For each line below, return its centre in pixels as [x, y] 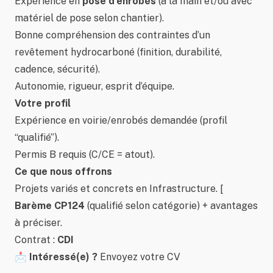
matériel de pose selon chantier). [89, 18]
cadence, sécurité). [57, 69]
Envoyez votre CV [139, 257]
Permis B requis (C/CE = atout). [85, 154]
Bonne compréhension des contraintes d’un [112, 35]
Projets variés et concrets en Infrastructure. [117, 189]
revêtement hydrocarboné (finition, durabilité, [118, 52]
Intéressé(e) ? [63, 257]
